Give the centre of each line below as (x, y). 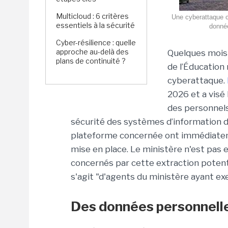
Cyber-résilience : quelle (96, 42)
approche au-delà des (92, 52)
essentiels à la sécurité (95, 25)
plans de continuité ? (91, 61)
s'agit (83, 177)
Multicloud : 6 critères (92, 16)
